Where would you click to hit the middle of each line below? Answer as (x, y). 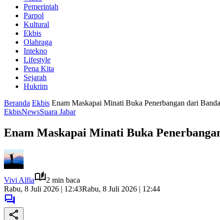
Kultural (36, 24)
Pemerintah (41, 7)
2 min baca (63, 180)
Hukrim (36, 86)
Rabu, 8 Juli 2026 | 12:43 (43, 189)
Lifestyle (37, 60)
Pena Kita (39, 69)
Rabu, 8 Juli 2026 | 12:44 (121, 189)
